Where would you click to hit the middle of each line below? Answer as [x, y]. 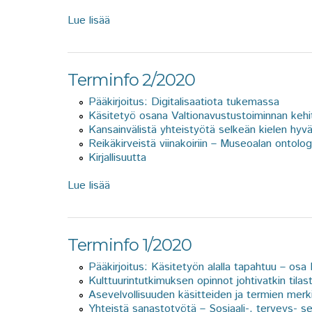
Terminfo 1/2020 [130, 244]
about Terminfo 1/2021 [165, 20]
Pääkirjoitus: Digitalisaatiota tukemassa [184, 102]
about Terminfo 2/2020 [167, 185]
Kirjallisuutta [117, 157]
